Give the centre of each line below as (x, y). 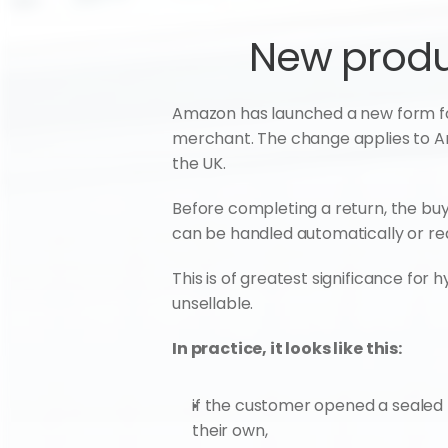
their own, (230, 430)
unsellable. (213, 303)
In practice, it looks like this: (287, 348)
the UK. (199, 163)
